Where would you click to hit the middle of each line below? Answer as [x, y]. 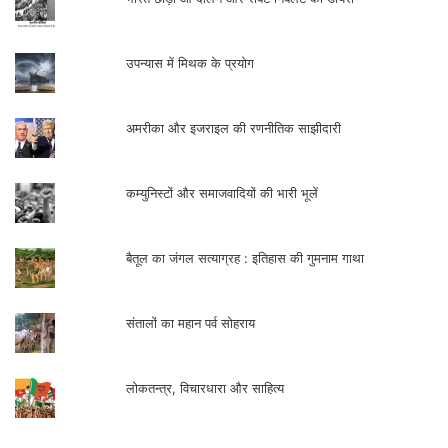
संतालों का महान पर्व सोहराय [191, 322]
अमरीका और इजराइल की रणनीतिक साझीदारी [234, 127]
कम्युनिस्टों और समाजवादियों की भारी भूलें [222, 192]
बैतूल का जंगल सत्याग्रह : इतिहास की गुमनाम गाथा [245, 257]
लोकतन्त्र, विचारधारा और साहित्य [205, 387]
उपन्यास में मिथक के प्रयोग [192, 62]
